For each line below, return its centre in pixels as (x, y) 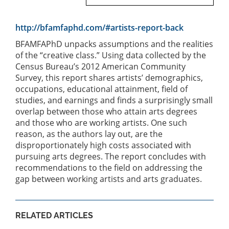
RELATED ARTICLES (54, 215)
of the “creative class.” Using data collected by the (111, 55)
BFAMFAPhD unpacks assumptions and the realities (114, 44)
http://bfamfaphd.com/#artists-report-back (99, 27)
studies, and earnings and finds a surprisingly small (114, 100)
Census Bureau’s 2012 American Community (100, 66)
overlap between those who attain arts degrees (106, 111)
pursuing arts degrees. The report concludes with (111, 156)
